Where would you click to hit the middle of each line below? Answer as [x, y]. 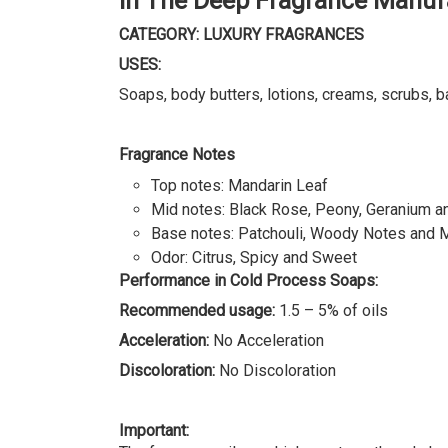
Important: [154, 430]
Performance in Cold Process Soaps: [248, 280]
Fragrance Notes [177, 154]
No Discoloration [275, 370]
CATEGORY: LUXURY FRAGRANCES [241, 34]
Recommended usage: [199, 310]
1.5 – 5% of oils [333, 310]
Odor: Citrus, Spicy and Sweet [254, 257]
